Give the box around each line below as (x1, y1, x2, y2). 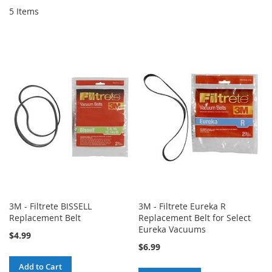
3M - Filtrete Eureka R (138, 200, 226, 212)
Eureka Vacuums (138, 223, 206, 236)
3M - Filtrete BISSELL (9, 200, 92, 212)
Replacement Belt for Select (138, 212, 251, 224)
